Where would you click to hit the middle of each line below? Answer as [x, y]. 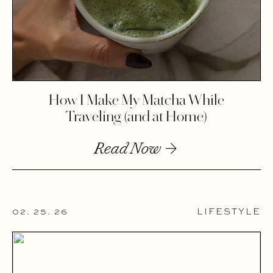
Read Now [129, 149]
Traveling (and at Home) [136, 118]
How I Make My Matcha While [136, 101]
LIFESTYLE [229, 211]
